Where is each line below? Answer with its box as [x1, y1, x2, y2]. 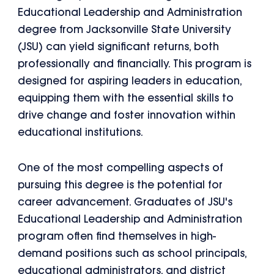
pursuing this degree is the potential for [18, 180, 223, 191]
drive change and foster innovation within [18, 110, 236, 121]
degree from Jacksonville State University [18, 24, 232, 35]
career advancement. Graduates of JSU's [18, 197, 233, 208]
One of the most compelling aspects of [18, 163, 224, 174]
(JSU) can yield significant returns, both [18, 42, 220, 53]
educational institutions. [18, 127, 144, 138]
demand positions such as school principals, [18, 248, 247, 259]
